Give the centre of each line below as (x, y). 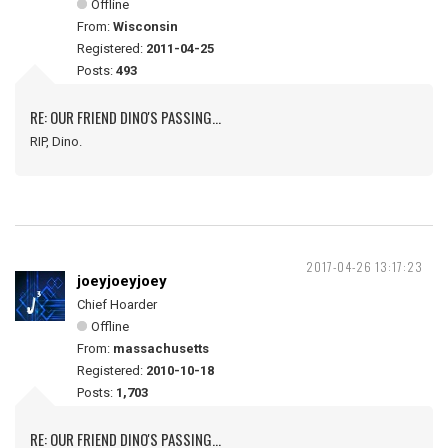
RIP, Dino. (56, 141)
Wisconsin (145, 26)
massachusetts (161, 348)
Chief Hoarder (117, 304)
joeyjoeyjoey (122, 281)
